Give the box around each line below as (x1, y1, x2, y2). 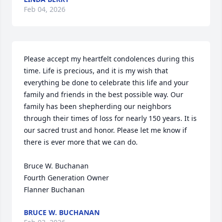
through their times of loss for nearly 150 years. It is (24, 113, 197, 123)
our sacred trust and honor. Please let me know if (24, 125, 187, 135)
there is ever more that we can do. (24, 137, 138, 147)
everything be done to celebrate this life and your (24, 78, 189, 87)
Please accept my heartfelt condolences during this (24, 54, 194, 63)
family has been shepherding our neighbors (24, 102, 171, 111)
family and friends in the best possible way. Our (24, 90, 183, 99)
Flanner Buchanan (24, 185, 85, 194)
